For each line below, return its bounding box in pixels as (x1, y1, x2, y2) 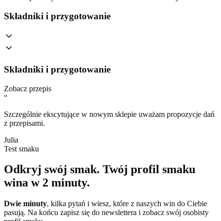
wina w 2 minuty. (4, 176, 90, 189)
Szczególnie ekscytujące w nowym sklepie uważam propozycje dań (4, 110, 215, 118)
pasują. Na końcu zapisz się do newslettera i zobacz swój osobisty (4, 208, 209, 217)
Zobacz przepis (4, 84, 51, 93)
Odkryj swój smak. (4, 163, 103, 176)
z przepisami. (4, 118, 45, 127)
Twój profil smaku (103, 163, 195, 176)
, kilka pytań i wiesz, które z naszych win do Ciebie (47, 199, 207, 208)
